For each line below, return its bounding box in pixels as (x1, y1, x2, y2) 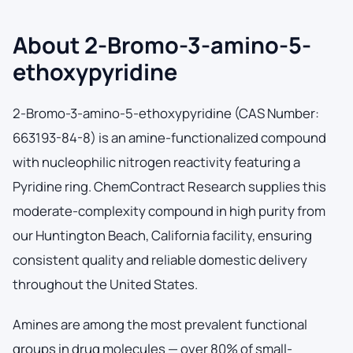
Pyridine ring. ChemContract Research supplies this (13, 176, 326, 195)
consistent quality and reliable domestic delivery (13, 250, 307, 269)
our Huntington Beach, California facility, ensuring (13, 225, 312, 244)
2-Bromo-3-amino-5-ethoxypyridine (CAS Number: (13, 103, 319, 122)
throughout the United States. (13, 274, 198, 293)
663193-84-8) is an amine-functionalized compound (13, 128, 326, 147)
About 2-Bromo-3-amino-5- (13, 28, 311, 61)
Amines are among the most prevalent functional (13, 314, 307, 333)
